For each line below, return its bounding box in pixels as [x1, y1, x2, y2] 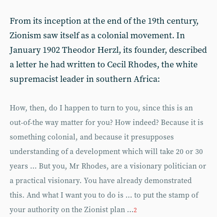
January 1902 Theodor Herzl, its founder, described [10, 44, 207, 56]
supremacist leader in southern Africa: [10, 73, 160, 85]
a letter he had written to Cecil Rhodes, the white [10, 59, 198, 70]
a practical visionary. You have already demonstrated [10, 176, 192, 186]
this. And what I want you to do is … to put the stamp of [10, 190, 198, 200]
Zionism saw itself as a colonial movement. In [10, 30, 185, 41]
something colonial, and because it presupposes [10, 132, 174, 142]
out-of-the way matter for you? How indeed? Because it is [10, 118, 203, 127]
